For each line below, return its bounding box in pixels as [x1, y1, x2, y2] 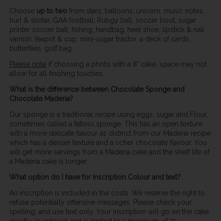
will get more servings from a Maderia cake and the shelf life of [9, 148, 210, 156]
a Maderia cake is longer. [9, 157, 88, 166]
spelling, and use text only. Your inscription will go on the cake [9, 208, 209, 216]
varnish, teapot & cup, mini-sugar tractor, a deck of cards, [9, 35, 190, 43]
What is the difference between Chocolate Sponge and [9, 85, 184, 94]
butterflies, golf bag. [9, 44, 73, 52]
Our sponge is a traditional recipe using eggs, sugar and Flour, [9, 110, 208, 119]
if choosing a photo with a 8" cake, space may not [46, 60, 207, 68]
